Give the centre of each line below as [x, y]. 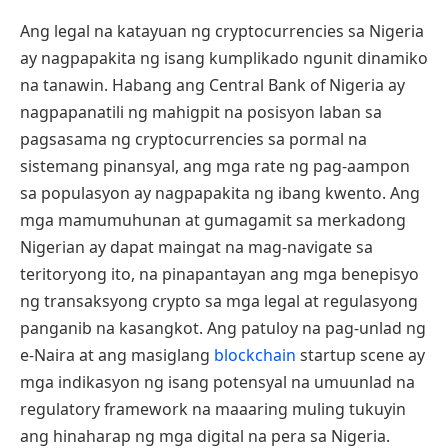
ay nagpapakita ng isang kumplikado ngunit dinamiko [224, 57]
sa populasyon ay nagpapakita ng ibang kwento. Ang [220, 192]
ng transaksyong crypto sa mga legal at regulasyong [219, 300]
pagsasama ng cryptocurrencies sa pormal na [193, 138]
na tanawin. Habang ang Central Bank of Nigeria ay [212, 84]
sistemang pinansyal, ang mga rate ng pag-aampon [215, 165]
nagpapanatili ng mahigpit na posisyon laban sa [201, 111]
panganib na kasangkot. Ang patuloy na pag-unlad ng [223, 327]
